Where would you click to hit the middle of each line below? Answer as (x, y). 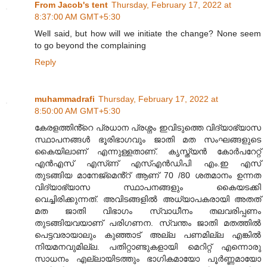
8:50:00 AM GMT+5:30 (77, 111)
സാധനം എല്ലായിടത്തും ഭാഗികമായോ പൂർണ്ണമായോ (148, 259)
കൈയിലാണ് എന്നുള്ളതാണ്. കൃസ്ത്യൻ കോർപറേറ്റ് (148, 152)
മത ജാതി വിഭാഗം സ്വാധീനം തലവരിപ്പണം (148, 211)
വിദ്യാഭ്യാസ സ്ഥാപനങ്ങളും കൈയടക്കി (148, 187)
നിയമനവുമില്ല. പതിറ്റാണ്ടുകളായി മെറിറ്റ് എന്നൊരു (148, 247)
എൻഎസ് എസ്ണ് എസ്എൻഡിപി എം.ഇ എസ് (148, 164)
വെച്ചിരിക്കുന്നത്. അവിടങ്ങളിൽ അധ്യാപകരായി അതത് (148, 199)
